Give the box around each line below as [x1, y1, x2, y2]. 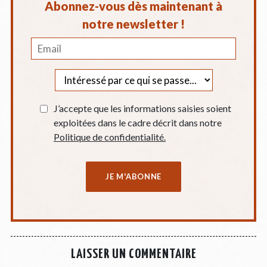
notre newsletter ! [82, 16, 185, 31]
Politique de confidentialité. [53, 131, 166, 142]
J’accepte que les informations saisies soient [53, 102, 231, 114]
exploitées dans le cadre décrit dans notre [53, 116, 222, 128]
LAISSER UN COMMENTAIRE [70, 247, 197, 262]
